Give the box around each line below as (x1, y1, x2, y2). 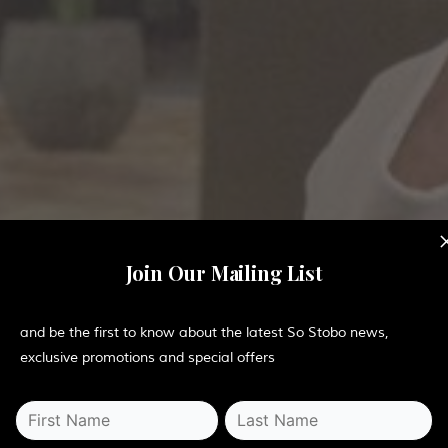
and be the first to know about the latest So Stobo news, (20, 323, 389, 341)
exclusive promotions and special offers (20, 348, 275, 366)
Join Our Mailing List (125, 258, 323, 286)
